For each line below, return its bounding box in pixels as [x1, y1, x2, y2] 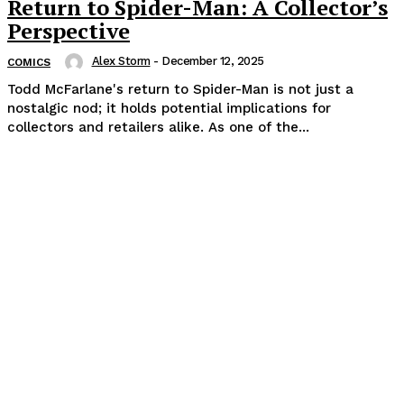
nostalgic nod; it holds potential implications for [7, 100, 331, 117]
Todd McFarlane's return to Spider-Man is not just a [7, 81, 353, 98]
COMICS [7, 55, 50, 69]
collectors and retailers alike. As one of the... [7, 119, 309, 136]
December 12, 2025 [161, 53, 264, 68]
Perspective [7, 15, 130, 45]
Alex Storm [91, 53, 151, 68]
